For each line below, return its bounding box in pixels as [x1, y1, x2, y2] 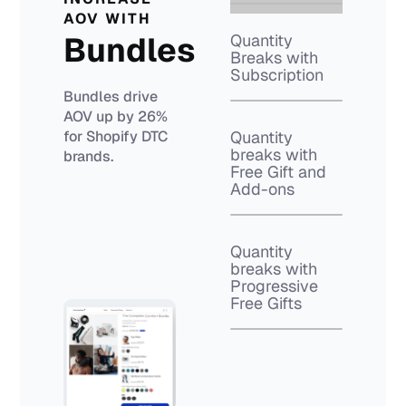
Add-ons [230, 179, 295, 199]
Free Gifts [230, 293, 302, 314]
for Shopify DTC [63, 127, 169, 146]
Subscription [230, 64, 324, 85]
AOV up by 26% [63, 107, 169, 126]
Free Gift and [230, 161, 326, 182]
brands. [63, 147, 114, 166]
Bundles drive [63, 87, 159, 106]
